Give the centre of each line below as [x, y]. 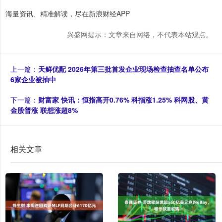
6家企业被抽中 [33, 79]
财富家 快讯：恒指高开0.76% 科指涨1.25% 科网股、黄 [123, 100]
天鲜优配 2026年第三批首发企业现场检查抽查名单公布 [123, 69]
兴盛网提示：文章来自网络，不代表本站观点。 [140, 34]
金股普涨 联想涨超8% [44, 110]
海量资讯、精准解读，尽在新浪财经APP [68, 13]
